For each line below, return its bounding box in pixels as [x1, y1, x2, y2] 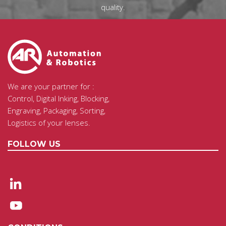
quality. [101, 2, 125, 12]
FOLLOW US [8, 139, 61, 149]
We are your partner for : [8, 81, 94, 91]
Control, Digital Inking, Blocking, [8, 93, 109, 103]
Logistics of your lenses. [8, 118, 90, 128]
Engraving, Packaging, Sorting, [8, 105, 105, 116]
